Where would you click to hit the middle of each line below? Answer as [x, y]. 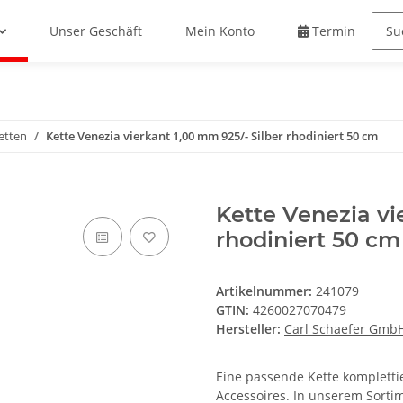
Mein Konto [220, 31]
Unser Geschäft [96, 31]
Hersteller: [248, 329]
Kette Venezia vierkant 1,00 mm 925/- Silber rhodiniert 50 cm [212, 136]
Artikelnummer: [266, 291]
